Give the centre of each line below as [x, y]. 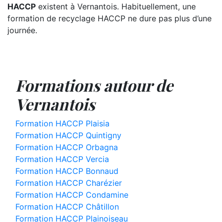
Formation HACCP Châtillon [67, 207]
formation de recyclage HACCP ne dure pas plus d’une [110, 18]
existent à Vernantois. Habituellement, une [116, 6]
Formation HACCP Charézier [69, 183]
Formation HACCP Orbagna [67, 147]
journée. [22, 30]
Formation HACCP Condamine [72, 195]
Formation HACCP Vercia [62, 159]
